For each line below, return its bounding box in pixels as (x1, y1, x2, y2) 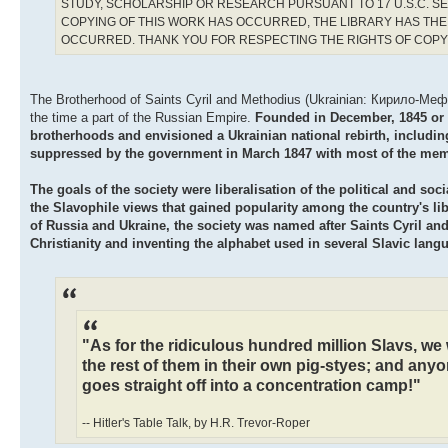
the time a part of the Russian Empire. (30, 110, 255, 126)
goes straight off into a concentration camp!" (82, 375, 421, 394)
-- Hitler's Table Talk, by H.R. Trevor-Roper (82, 415, 310, 430)
